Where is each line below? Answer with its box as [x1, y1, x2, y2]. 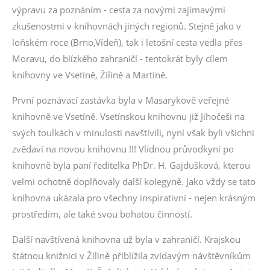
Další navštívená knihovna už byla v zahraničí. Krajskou [12, 233, 240, 245]
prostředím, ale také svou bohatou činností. [12, 208, 192, 220]
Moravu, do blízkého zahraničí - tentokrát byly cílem [12, 52, 228, 64]
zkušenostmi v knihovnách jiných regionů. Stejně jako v [12, 20, 241, 32]
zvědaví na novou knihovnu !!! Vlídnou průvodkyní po [12, 143, 234, 155]
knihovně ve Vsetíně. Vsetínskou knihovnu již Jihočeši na [12, 110, 245, 122]
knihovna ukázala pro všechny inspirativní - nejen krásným [12, 192, 256, 204]
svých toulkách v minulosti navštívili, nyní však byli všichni [12, 127, 254, 139]
